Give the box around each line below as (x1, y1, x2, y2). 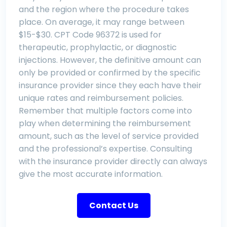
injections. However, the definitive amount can (19, 54, 201, 66)
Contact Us (89, 199, 138, 211)
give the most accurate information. (19, 168, 163, 180)
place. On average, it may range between (19, 16, 184, 28)
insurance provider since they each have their (19, 79, 202, 91)
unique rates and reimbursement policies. (19, 92, 183, 104)
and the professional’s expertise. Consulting (19, 142, 192, 155)
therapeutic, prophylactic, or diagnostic (19, 41, 177, 53)
